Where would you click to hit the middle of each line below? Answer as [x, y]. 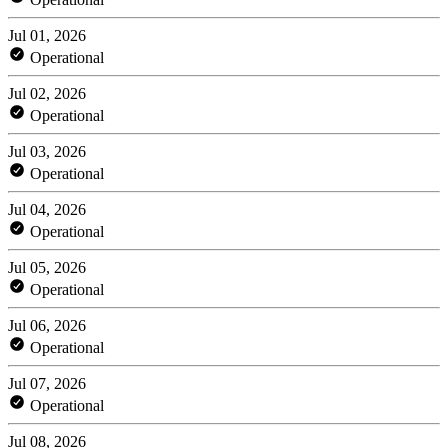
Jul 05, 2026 [47, 267]
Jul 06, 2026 [47, 325]
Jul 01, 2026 [47, 35]
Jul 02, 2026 [47, 93]
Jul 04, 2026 [47, 209]
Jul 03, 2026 [47, 151]
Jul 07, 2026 [47, 383]
